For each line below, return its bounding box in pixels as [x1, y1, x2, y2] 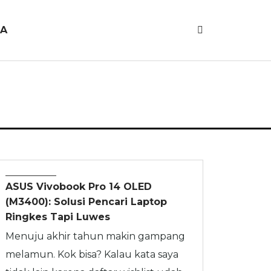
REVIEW [15, 160, 47, 169]
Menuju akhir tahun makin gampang [5, 230, 185, 242]
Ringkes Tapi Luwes [5, 211, 110, 223]
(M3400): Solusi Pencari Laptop [5, 196, 167, 207]
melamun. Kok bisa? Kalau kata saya [5, 249, 178, 260]
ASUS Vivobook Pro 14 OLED [5, 181, 152, 192]
